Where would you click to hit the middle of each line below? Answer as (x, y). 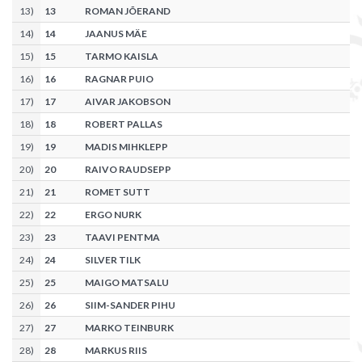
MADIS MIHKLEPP (126, 147)
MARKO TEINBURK (129, 328)
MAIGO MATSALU (127, 283)
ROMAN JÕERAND (128, 11)
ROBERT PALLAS (124, 124)
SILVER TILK (113, 260)
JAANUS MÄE (116, 34)
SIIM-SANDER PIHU (130, 305)
